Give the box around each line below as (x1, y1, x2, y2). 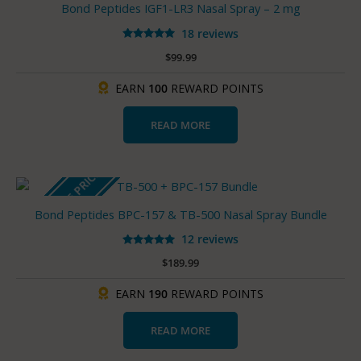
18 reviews (180, 25, 239, 41)
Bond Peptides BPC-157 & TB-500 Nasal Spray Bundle (34, 206, 327, 223)
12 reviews (180, 231, 239, 247)
